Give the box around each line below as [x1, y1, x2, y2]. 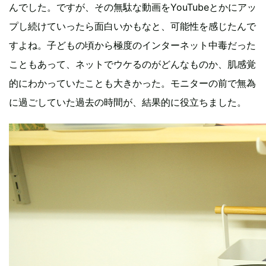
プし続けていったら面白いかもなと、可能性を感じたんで [9, 20, 256, 32]
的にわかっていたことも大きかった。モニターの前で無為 [9, 77, 256, 89]
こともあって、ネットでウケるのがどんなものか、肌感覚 [9, 58, 256, 70]
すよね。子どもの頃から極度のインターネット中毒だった [9, 39, 256, 51]
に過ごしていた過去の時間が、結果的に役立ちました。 [9, 96, 246, 108]
